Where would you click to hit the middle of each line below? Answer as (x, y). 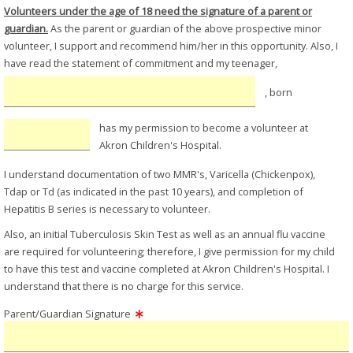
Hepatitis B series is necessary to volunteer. (107, 209)
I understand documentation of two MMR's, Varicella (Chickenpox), (160, 175)
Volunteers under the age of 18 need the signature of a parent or (158, 11)
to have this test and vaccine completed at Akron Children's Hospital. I (167, 269)
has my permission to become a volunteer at (204, 127)
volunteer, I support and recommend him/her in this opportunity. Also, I (171, 46)
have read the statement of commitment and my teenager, (141, 63)
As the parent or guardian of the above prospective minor (185, 29)
